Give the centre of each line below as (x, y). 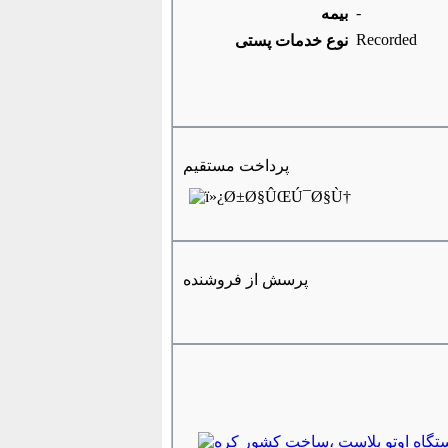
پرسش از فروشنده (245, 279)
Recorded (386, 39)
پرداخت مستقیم (235, 165)
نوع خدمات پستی (291, 40)
